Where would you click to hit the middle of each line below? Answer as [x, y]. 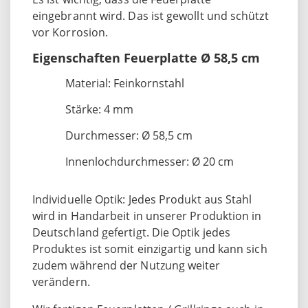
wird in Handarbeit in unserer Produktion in [147, 216]
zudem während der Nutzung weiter [126, 265]
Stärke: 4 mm [99, 109]
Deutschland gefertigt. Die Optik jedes [132, 232]
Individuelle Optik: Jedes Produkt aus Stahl [142, 199]
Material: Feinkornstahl [125, 83]
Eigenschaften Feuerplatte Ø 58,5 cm [146, 57]
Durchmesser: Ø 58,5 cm [129, 135]
